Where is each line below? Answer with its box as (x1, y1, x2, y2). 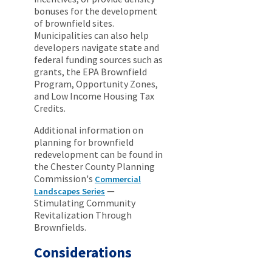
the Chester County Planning (34, 160, 155, 173)
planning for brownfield (34, 136, 134, 149)
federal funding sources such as (34, 53, 163, 66)
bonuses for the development (34, 5, 157, 18)
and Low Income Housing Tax (34, 90, 154, 103)
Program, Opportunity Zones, (34, 78, 158, 90)
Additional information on (34, 124, 143, 137)
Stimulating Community (34, 197, 135, 209)
